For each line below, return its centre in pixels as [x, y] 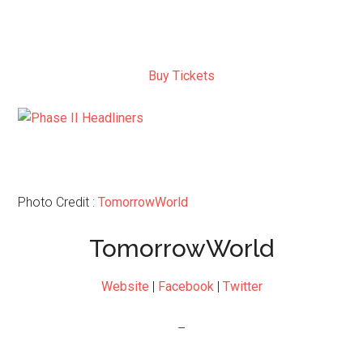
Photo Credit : [58, 202]
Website [125, 286]
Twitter [242, 286]
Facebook [186, 286]
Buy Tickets [181, 76]
